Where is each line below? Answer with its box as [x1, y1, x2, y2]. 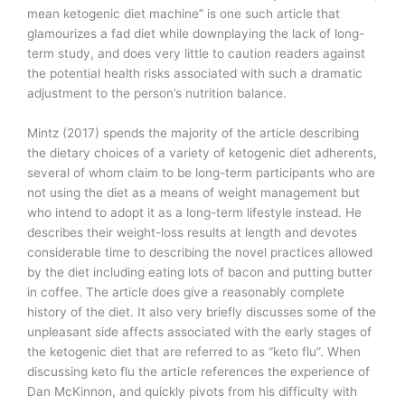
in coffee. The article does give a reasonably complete [27, 285, 344, 300]
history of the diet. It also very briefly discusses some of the [27, 305, 376, 320]
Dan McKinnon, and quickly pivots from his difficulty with [27, 384, 357, 400]
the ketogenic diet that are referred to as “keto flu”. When [27, 344, 361, 360]
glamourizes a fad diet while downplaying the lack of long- [27, 26, 364, 42]
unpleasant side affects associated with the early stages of [27, 325, 372, 340]
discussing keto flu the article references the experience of [27, 364, 370, 380]
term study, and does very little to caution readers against [27, 46, 365, 61]
